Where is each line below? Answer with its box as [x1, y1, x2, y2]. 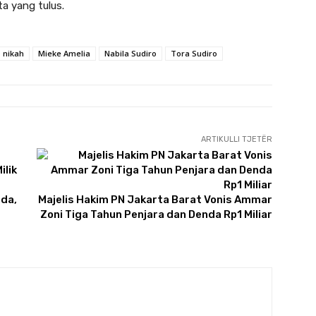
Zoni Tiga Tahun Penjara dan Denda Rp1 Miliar [39, 208, 272, 221]
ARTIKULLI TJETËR [200, 135, 272, 145]
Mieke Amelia [38, 48, 90, 59]
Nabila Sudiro [104, 48, 157, 59]
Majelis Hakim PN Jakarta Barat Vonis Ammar [37, 193, 272, 207]
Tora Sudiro [171, 48, 217, 59]
